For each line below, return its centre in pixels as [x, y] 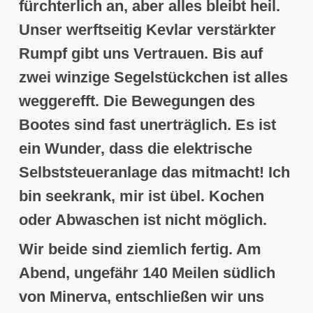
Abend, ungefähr [80, 273]
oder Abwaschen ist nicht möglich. [143, 220]
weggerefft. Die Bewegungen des [137, 101]
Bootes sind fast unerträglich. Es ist [147, 125]
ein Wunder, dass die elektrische [135, 149]
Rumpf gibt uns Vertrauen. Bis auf [140, 54]
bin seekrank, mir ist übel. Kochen [141, 196]
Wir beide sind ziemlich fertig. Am [140, 249]
